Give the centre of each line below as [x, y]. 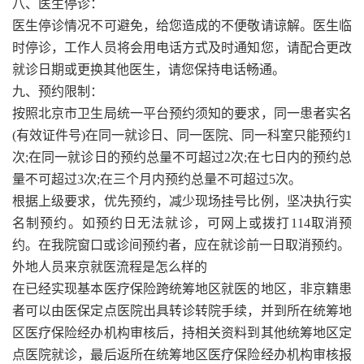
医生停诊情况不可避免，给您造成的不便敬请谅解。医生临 [182, 25]
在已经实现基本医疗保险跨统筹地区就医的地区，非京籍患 [182, 288]
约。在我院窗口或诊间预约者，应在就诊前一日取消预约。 [181, 245]
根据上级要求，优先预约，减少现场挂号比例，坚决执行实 [182, 201]
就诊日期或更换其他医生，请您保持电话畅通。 [149, 69]
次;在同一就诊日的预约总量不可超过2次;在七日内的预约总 [182, 157]
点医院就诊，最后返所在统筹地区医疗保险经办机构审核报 [182, 354]
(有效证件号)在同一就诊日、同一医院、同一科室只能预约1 [182, 135]
